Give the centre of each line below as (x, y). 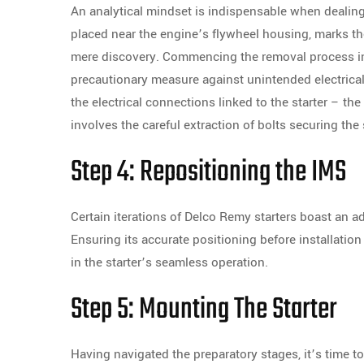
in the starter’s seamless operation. (169, 263)
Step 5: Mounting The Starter (204, 310)
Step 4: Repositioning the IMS (208, 173)
